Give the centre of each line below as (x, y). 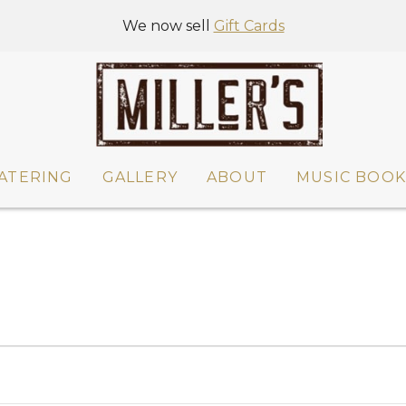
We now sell (168, 26)
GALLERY (140, 178)
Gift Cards (249, 26)
